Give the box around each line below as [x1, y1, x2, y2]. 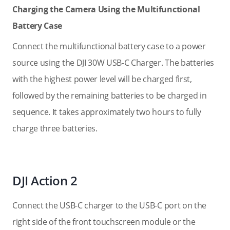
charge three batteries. [12, 123, 98, 134]
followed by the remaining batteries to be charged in [12, 90, 207, 101]
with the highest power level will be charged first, [12, 73, 192, 85]
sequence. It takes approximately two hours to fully [12, 106, 201, 118]
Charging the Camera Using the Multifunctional [12, 4, 200, 15]
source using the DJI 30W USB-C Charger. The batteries [12, 57, 215, 68]
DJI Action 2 [12, 172, 78, 189]
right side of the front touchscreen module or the [12, 216, 196, 227]
